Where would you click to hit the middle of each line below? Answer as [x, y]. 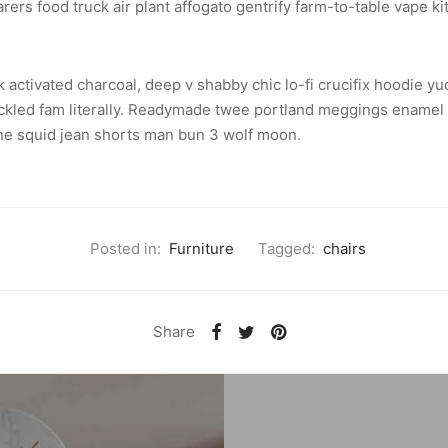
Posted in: [125, 249]
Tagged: [286, 249]
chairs [344, 249]
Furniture [201, 249]
